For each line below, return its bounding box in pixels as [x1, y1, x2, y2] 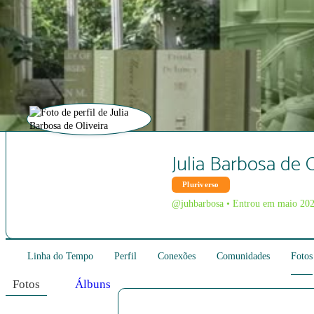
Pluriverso [182, 180, 219, 189]
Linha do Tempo [27, 251, 93, 261]
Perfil [114, 251, 137, 261]
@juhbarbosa [172, 198, 224, 209]
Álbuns [75, 278, 111, 291]
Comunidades [217, 251, 270, 261]
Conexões [158, 251, 196, 261]
